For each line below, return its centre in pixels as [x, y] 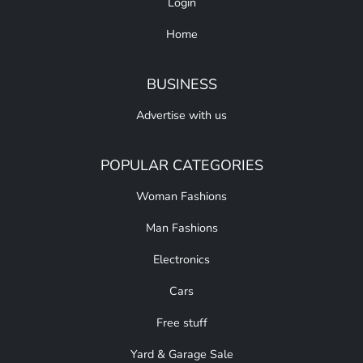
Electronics [181, 260]
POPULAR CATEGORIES [181, 166]
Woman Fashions [181, 196]
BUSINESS [181, 85]
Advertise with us [181, 115]
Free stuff [181, 323]
